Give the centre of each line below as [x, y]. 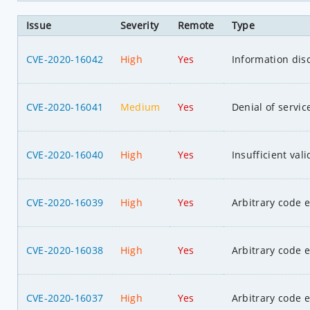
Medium [140, 107]
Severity [139, 25]
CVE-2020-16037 [65, 298]
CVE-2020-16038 [65, 250]
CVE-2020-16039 [65, 202]
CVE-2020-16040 [65, 154]
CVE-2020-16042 [65, 59]
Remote [196, 25]
